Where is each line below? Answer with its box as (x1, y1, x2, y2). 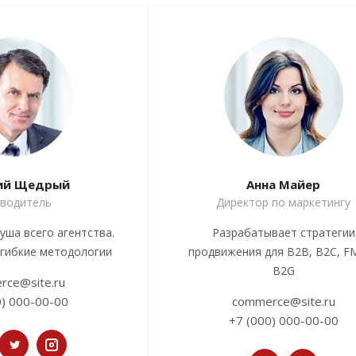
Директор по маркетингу (216, 195, 350, 211)
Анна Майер (246, 176, 320, 193)
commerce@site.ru (231, 293, 335, 310)
